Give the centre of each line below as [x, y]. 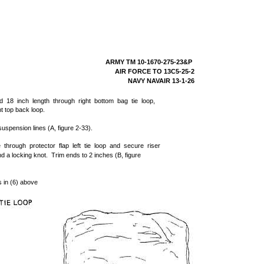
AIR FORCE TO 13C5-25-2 [155, 71]
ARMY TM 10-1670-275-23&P [149, 62]
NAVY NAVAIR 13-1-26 [161, 81]
